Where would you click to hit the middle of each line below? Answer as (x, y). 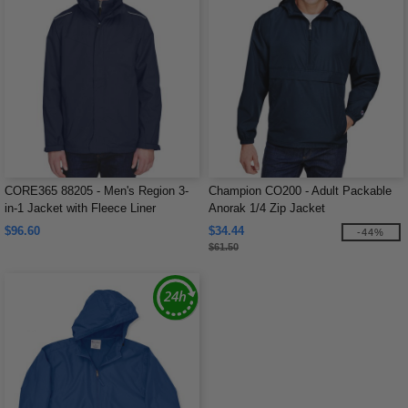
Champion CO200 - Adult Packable (300, 191)
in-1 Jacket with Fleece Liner (80, 208)
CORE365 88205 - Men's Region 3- (97, 191)
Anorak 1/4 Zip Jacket (267, 208)
